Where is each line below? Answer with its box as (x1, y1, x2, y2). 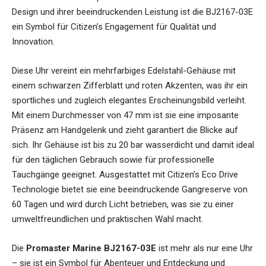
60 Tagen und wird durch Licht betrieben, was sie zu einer (12, 199, 234, 210)
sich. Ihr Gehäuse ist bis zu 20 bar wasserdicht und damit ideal (12, 140, 254, 151)
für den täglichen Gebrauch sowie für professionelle (12, 154, 214, 166)
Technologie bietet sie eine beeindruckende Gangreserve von (12, 184, 248, 195)
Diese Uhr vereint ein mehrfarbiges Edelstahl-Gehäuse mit (12, 65, 236, 77)
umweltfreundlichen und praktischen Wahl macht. (12, 214, 203, 225)
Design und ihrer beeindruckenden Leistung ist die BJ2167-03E (12, 7, 253, 18)
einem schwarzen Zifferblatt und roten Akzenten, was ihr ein (12, 80, 248, 91)
